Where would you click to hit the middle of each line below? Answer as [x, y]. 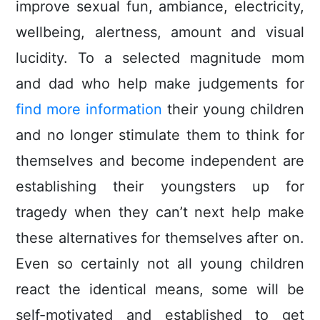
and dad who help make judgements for [160, 84]
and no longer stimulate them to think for [160, 135]
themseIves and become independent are [160, 161]
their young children [233, 110]
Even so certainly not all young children [160, 264]
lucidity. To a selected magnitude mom [160, 58]
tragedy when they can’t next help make [160, 212]
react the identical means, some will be [160, 290]
